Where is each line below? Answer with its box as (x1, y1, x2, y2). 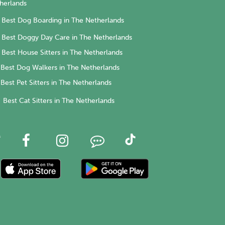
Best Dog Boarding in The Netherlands (2, 16, 124, 24)
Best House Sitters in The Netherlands (2, 49, 123, 57)
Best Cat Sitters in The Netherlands (3, 97, 115, 105)
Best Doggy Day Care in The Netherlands (2, 34, 132, 42)
